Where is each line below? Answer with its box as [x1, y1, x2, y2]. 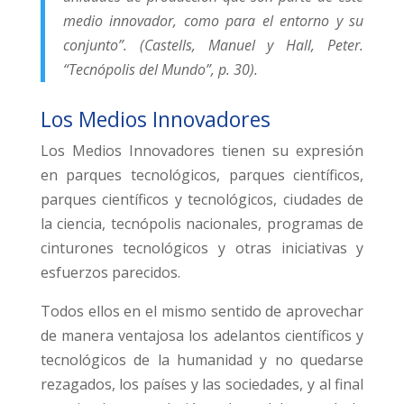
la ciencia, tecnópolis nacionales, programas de [40, 214, 364, 234]
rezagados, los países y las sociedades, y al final [40, 374, 364, 395]
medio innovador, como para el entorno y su [62, 11, 364, 32]
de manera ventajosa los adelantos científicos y [40, 326, 364, 346]
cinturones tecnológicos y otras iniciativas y [40, 238, 364, 259]
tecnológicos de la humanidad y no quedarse [40, 350, 364, 371]
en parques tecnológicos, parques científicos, [40, 165, 364, 186]
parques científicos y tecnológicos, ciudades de [40, 189, 364, 210]
